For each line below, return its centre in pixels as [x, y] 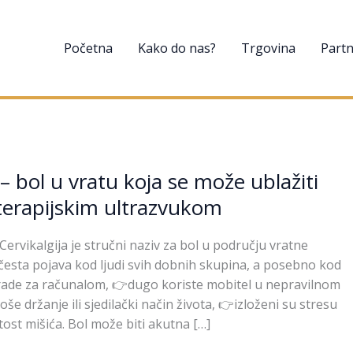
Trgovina [269, 48]
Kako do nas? [177, 48]
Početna [89, 48]
